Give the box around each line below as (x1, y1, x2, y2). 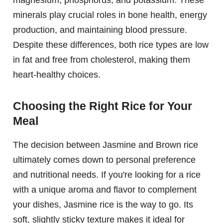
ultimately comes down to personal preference (13, 155, 196, 165)
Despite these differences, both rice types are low (13, 40, 209, 50)
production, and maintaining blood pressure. (13, 25, 187, 35)
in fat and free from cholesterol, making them (13, 55, 190, 65)
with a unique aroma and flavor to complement (13, 185, 197, 195)
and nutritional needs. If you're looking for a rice (13, 170, 201, 180)
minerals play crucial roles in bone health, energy (13, 10, 207, 20)
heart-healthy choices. (13, 70, 101, 80)
